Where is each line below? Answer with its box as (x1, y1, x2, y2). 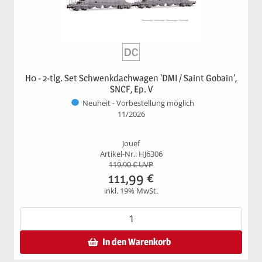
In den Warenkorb (102, 236, 171, 247)
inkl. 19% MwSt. (104, 185, 158, 196)
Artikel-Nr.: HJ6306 (99, 149, 163, 159)
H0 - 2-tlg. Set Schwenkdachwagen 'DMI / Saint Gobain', (25, 72, 237, 84)
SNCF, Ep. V (109, 83, 153, 95)
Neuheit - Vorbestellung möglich (82, 98, 194, 109)
